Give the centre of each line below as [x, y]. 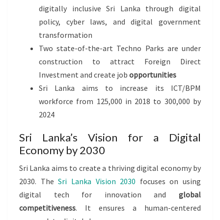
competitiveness [47, 208]
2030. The [39, 181]
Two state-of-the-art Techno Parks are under [120, 48]
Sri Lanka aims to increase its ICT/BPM [120, 88]
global [190, 195]
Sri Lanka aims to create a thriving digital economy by [110, 168]
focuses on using [168, 181]
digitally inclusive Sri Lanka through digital [120, 9]
